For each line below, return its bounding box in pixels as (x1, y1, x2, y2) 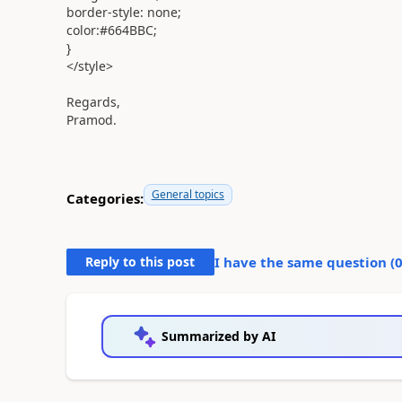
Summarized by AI (161, 328, 275, 345)
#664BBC (99, 22, 153, 39)
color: (66, 22, 100, 39)
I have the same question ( (214, 253, 395, 271)
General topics (151, 187, 224, 202)
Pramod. (66, 111, 117, 128)
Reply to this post (85, 253, 196, 270)
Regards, (66, 93, 120, 110)
